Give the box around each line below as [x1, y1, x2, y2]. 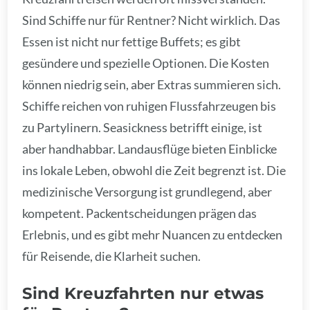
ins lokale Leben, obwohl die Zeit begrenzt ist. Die [22, 163, 286, 178]
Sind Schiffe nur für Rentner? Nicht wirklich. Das [22, 12, 281, 28]
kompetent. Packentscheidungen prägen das [22, 206, 257, 221]
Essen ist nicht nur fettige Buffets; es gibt [22, 34, 241, 49]
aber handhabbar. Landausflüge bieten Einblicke [22, 141, 277, 156]
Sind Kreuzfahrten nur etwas [22, 283, 264, 304]
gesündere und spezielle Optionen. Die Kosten [22, 55, 270, 71]
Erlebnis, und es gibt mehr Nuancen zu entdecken [22, 227, 283, 242]
